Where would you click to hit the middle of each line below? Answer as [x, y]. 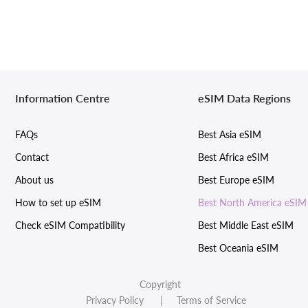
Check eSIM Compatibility [70, 225]
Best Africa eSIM [234, 157]
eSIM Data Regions [245, 98]
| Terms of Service [196, 300]
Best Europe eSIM [236, 179]
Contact [32, 157]
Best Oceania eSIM [239, 247]
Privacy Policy [114, 300]
